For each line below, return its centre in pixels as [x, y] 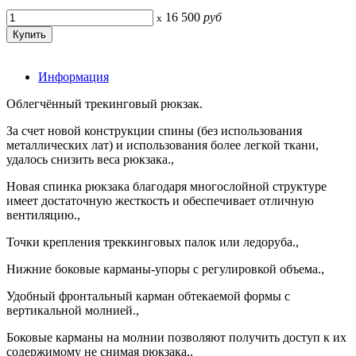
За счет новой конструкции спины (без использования [154, 130]
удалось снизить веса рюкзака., [90, 159]
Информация [74, 76]
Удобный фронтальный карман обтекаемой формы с [148, 296]
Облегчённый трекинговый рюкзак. [104, 103]
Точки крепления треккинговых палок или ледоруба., [153, 242]
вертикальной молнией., [73, 310]
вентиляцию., [43, 215]
